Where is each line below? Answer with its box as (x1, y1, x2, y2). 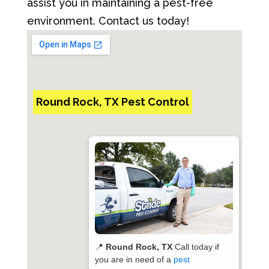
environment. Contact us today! (26, 14, 189, 27)
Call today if (172, 242, 220, 252)
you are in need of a (95, 255, 174, 264)
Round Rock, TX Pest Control (35, 95, 189, 108)
